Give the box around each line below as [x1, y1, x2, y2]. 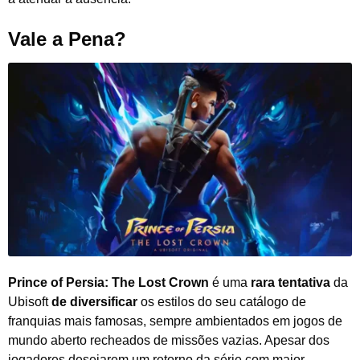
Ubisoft [8, 294, 51, 309]
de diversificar [51, 294, 137, 309]
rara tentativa [251, 275, 330, 289]
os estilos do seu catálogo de [137, 294, 306, 309]
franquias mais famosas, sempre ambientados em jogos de [8, 313, 342, 328]
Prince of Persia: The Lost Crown [8, 275, 209, 289]
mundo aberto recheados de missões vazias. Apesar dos [8, 333, 329, 347]
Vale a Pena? [8, 27, 126, 50]
